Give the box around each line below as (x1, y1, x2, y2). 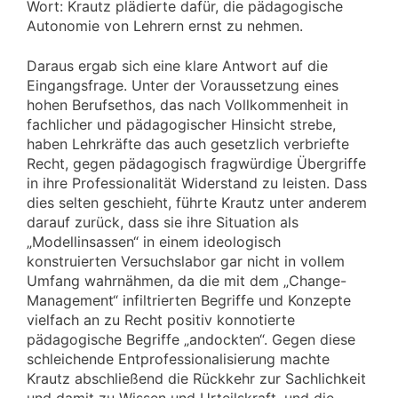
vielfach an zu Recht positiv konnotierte (27, 310, 295, 329)
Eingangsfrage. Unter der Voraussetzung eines (27, 76, 338, 94)
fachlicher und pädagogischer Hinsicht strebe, (27, 115, 336, 133)
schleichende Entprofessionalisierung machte (27, 349, 330, 368)
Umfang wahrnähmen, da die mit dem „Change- (27, 271, 346, 290)
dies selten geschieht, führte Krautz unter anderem (27, 193, 367, 211)
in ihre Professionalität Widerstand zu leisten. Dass (27, 173, 367, 192)
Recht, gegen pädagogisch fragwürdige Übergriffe (27, 154, 366, 172)
